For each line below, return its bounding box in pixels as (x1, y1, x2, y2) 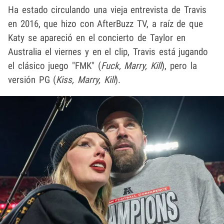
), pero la (161, 59, 197, 71)
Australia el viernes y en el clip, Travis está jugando (8, 45, 208, 57)
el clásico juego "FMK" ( (8, 59, 101, 71)
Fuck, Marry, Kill (100, 59, 162, 71)
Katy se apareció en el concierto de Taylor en (8, 31, 185, 43)
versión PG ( (8, 73, 56, 85)
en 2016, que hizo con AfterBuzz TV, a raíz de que (8, 17, 203, 29)
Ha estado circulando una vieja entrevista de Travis (8, 3, 206, 15)
